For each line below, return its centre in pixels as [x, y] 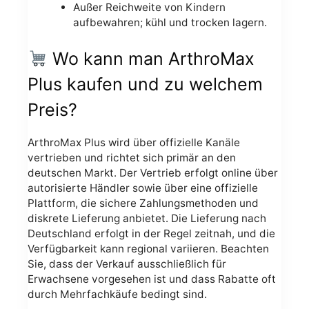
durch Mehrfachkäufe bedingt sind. [117, 294]
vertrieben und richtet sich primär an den [132, 157]
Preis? [52, 110]
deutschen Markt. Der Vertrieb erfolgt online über [153, 172]
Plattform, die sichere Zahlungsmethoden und [143, 203]
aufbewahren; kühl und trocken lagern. [170, 23]
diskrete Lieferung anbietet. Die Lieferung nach [147, 218]
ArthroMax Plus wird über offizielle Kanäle [134, 142]
